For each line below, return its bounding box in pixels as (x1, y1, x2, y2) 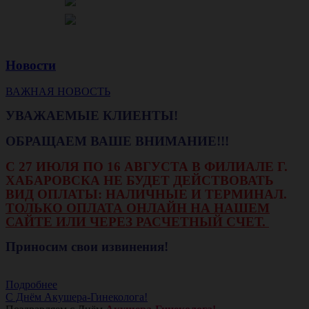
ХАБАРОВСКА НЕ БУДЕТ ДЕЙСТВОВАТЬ (6, 173, 274, 188)
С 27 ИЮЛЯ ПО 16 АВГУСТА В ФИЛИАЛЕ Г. (6, 159, 288, 175)
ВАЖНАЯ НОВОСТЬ (6, 86, 110, 98)
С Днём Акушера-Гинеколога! (6, 291, 148, 303)
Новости (6, 57, 56, 72)
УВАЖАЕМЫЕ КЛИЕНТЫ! (6, 108, 181, 123)
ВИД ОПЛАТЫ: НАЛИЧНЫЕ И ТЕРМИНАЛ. (6, 187, 287, 202)
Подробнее (6, 279, 57, 291)
